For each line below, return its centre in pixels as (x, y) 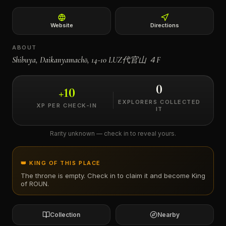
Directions (164, 25)
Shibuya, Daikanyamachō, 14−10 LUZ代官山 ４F (86, 60)
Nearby (168, 215)
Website (62, 25)
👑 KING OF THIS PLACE (61, 163)
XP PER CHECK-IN (67, 105)
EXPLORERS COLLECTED (159, 102)
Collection (65, 215)
